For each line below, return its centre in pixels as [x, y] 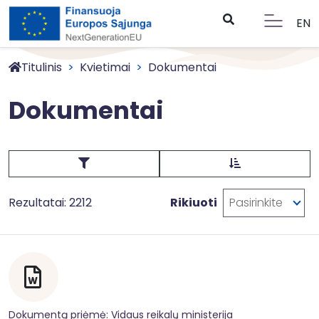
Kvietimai [105, 67]
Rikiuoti [194, 202]
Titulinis [42, 67]
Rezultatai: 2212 [50, 202]
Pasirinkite [256, 202]
